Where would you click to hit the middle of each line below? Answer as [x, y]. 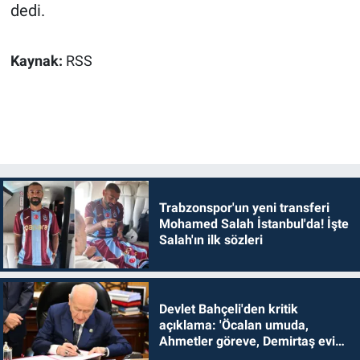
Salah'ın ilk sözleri [211, 240]
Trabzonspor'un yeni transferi [244, 208]
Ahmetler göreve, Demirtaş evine [254, 341]
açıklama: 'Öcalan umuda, [233, 325]
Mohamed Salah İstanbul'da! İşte [254, 224]
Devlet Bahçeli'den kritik [228, 309]
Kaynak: [38, 61]
